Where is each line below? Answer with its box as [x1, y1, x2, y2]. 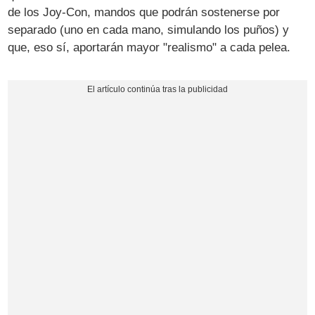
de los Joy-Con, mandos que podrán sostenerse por [8, 5, 281, 19]
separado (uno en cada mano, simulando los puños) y [8, 22, 290, 37]
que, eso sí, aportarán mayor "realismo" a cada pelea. [8, 40, 291, 54]
